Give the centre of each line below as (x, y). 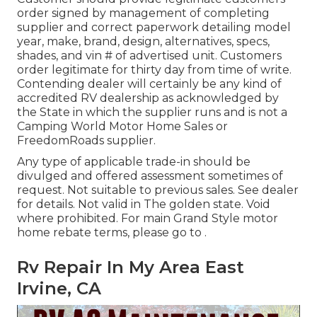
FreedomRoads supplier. (86, 141)
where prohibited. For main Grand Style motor (148, 219)
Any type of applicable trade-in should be (134, 162)
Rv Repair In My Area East (131, 267)
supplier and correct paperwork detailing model (154, 28)
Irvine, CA (59, 289)
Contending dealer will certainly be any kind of (149, 84)
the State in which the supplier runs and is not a (152, 113)
